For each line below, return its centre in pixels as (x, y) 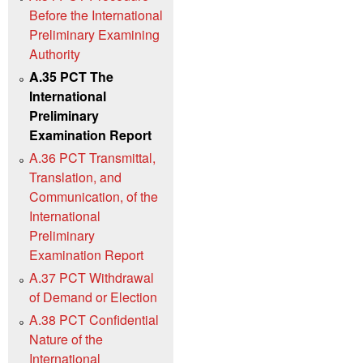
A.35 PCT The (71, 77)
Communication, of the (94, 197)
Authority (55, 54)
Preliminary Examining (94, 35)
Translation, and (75, 177)
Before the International (96, 15)
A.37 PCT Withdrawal (92, 278)
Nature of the (66, 340)
